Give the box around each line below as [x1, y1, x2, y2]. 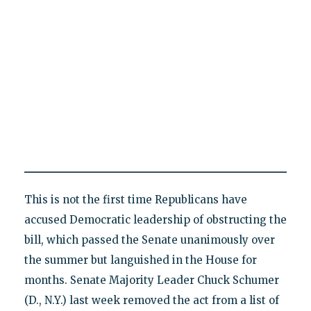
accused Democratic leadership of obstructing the [24, 212, 287, 226]
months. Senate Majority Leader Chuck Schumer [24, 273, 279, 287]
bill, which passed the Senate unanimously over [24, 233, 275, 246]
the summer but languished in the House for [24, 253, 257, 267]
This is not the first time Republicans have [24, 192, 247, 206]
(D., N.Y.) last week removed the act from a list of [24, 293, 279, 307]
